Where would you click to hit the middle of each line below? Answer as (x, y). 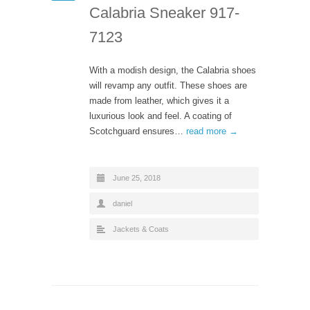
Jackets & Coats (141, 229)
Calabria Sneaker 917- (164, 12)
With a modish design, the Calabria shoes (173, 70)
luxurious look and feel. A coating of (161, 116)
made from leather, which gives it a (159, 100)
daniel (122, 203)
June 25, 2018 (137, 177)
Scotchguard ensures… (138, 131)
